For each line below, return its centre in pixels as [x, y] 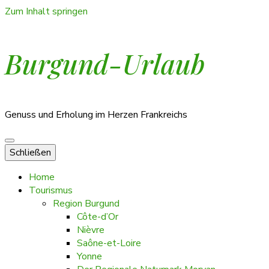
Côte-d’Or [98, 217]
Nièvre [91, 230]
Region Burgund [86, 204]
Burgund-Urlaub [105, 63]
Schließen [30, 153]
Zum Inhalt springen [46, 11]
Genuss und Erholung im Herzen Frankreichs [96, 115]
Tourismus [51, 190]
